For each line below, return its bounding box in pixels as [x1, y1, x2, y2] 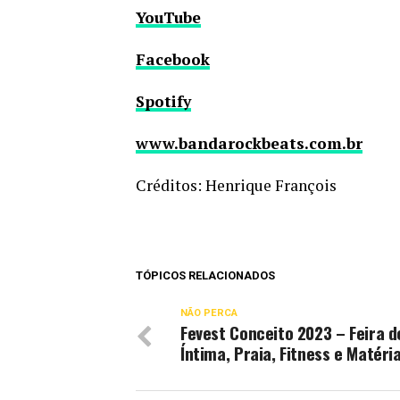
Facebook [136, 49, 210, 70]
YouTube [136, 7, 201, 28]
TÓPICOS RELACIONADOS [136, 269, 275, 282]
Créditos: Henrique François [136, 175, 337, 196]
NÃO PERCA [180, 307, 237, 319]
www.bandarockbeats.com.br [136, 133, 362, 154]
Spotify [136, 91, 191, 112]
